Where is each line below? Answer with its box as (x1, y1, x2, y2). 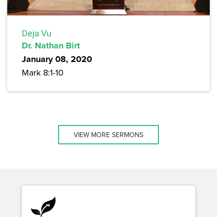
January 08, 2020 (22, 52, 92, 65)
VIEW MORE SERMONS (74, 129, 143, 139)
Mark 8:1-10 (22, 66, 63, 78)
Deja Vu (22, 28, 51, 38)
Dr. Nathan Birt (22, 39, 80, 52)
